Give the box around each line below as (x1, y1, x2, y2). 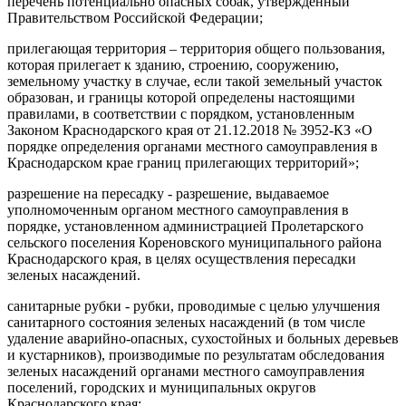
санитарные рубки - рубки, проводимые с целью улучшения (7, 297, 380, 314)
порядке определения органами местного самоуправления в (7, 138, 378, 154)
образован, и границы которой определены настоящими (7, 89, 355, 105)
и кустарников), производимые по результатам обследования (7, 346, 384, 362)
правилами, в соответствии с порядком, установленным (7, 105, 354, 121)
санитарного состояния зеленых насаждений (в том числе (7, 314, 365, 330)
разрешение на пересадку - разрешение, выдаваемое (7, 185, 329, 201)
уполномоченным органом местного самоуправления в (7, 201, 349, 217)
